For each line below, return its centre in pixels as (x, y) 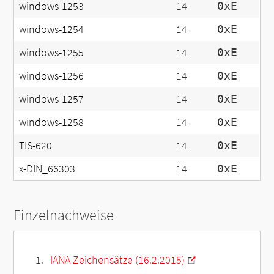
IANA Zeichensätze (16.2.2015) (117, 260)
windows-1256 (52, 76)
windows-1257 (52, 99)
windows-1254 (52, 29)
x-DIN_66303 (47, 168)
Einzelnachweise (64, 215)
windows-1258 (52, 122)
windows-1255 (52, 52)
